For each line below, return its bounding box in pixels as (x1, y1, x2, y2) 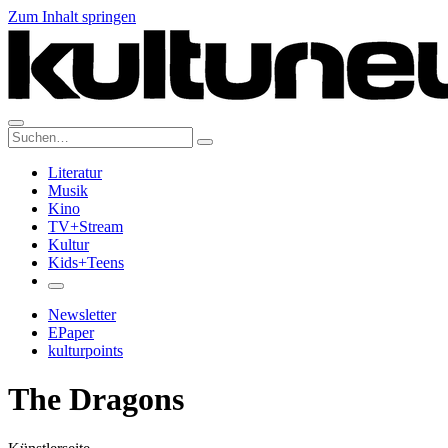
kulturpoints (48, 342, 123, 359)
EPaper (48, 324, 94, 341)
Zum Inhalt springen (8, 8, 136, 25)
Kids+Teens (48, 254, 124, 271)
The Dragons (8, 381, 184, 418)
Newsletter (48, 306, 116, 323)
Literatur (48, 164, 102, 181)
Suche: (7, 126, 50, 143)
